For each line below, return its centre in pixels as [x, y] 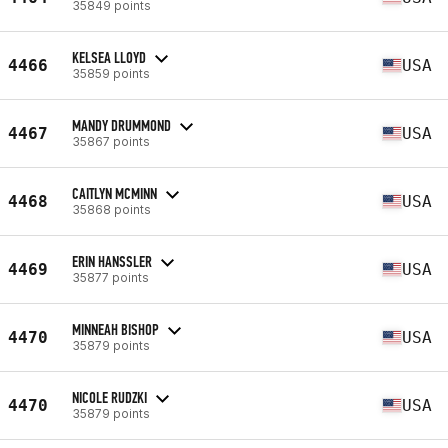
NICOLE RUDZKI [109, 397]
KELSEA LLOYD [109, 57]
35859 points [111, 73]
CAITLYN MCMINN [114, 193]
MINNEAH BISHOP [115, 329]
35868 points [111, 209]
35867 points [111, 141]
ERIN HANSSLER [112, 261]
